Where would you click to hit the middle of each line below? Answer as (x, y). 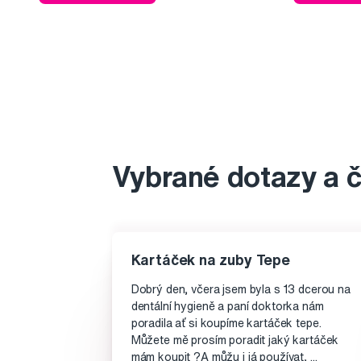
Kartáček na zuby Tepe (210, 260)
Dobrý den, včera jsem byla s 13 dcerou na (241, 290)
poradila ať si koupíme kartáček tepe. (226, 324)
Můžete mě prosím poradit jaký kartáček (235, 340)
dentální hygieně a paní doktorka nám (227, 307)
